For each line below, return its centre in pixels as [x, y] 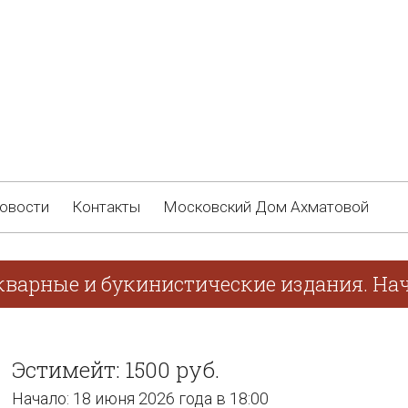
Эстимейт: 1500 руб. [116, 370]
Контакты [106, 207]
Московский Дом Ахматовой [266, 207]
